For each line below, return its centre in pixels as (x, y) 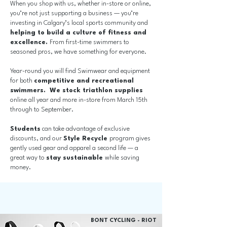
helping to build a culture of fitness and (78, 33)
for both (22, 81)
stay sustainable (75, 158)
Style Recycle (86, 139)
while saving (122, 158)
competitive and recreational (84, 81)
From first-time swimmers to (89, 42)
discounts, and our (37, 139)
